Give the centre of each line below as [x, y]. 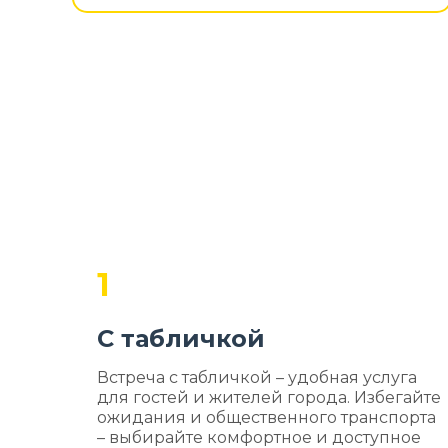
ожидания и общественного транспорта [266, 417]
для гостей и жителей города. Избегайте [269, 397]
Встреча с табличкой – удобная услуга [257, 377]
